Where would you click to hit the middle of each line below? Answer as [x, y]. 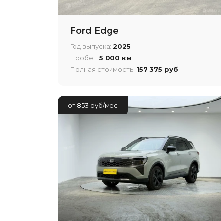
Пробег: [85, 58]
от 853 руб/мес [93, 105]
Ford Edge [94, 31]
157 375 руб [157, 69]
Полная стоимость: [103, 69]
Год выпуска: [92, 47]
